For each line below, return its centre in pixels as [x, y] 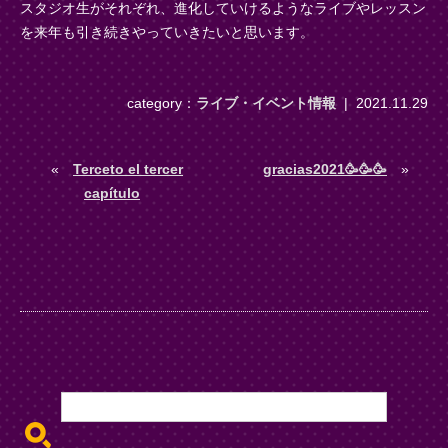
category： [161, 104]
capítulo [112, 194]
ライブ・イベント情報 [266, 104]
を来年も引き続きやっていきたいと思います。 [167, 33]
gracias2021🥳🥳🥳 [325, 170]
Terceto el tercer [128, 170]
